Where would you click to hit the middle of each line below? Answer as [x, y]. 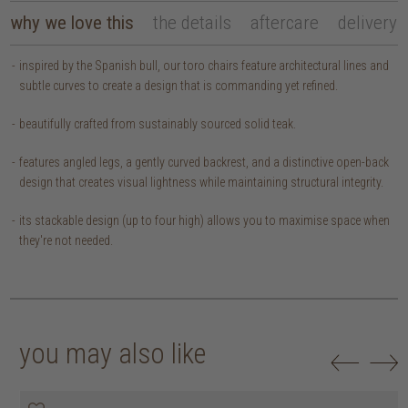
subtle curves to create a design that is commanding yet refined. [179, 85]
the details [193, 22]
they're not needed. [66, 240]
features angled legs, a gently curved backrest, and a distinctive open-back [204, 162]
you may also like [112, 353]
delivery [368, 22]
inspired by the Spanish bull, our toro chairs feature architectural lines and [204, 65]
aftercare [285, 22]
